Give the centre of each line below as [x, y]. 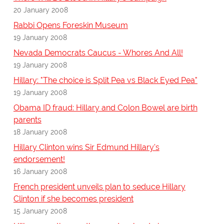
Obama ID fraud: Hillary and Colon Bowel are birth [105, 108]
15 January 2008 [40, 211]
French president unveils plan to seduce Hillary [99, 187]
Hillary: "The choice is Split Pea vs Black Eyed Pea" [105, 80]
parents [27, 120]
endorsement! [39, 159]
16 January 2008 [40, 171]
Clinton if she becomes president [73, 199]
